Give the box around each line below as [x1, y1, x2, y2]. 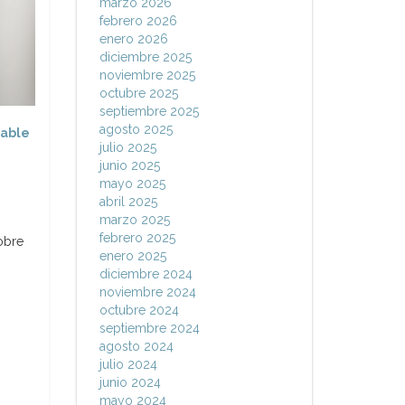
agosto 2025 [99, 122, 173, 137]
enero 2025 [99, 249, 166, 263]
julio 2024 [99, 357, 157, 372]
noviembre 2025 [99, 68, 195, 82]
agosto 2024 [99, 339, 174, 353]
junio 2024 [99, 375, 161, 390]
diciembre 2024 [99, 267, 193, 281]
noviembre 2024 [99, 285, 196, 299]
